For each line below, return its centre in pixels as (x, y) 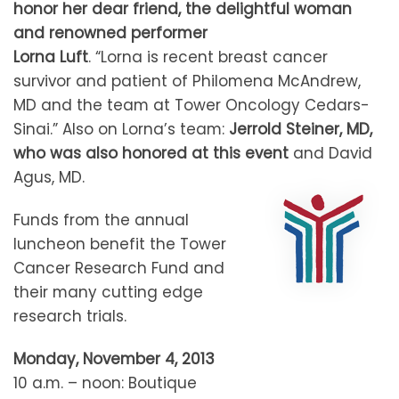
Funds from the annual (101, 220)
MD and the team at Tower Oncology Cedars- (191, 106)
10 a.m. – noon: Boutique (105, 383)
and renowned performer (110, 33)
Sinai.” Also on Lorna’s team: (121, 130)
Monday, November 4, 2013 (114, 359)
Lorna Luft (51, 57)
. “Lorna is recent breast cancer (208, 57)
